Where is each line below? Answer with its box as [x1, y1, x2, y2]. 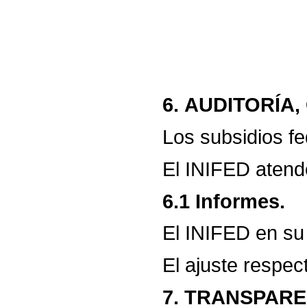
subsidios [200, 125, 284, 149]
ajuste [185, 253, 238, 276]
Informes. [195, 189, 286, 212]
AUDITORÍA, [184, 93, 301, 116]
